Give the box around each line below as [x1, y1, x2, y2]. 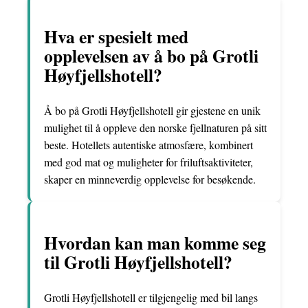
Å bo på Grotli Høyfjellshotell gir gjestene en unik [44, 103, 261, 118]
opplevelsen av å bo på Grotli [44, 42, 258, 69]
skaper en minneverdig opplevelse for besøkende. [44, 172, 256, 187]
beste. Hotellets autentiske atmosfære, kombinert [44, 137, 253, 153]
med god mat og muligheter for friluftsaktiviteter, [44, 155, 253, 170]
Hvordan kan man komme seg [44, 229, 266, 256]
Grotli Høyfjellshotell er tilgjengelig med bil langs [44, 290, 258, 305]
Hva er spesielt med [44, 23, 188, 49]
